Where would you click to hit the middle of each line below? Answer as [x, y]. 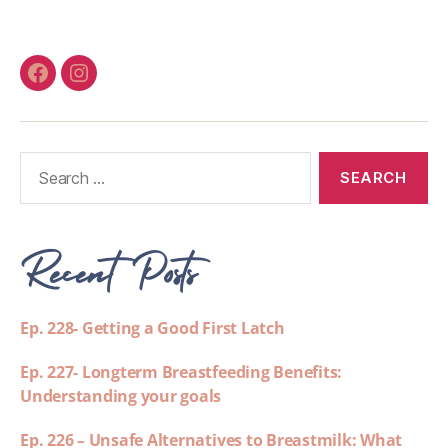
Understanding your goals [121, 396]
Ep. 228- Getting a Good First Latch [152, 328]
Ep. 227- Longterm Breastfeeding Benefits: [181, 372]
